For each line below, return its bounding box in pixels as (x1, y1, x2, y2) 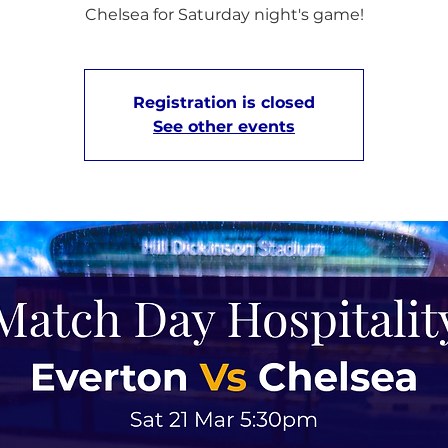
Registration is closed (133, 93, 315, 112)
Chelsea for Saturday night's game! (84, 5, 364, 24)
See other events (153, 117, 295, 136)
